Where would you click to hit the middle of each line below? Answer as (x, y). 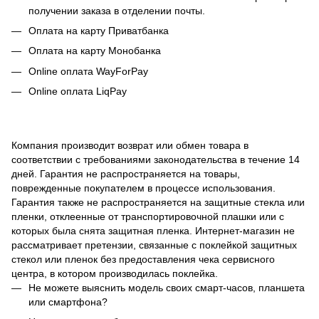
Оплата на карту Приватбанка (99, 30)
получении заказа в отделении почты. (117, 10)
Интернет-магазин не (245, 230)
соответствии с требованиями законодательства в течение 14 (156, 159)
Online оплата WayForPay (88, 71)
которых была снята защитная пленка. (102, 230)
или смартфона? (68, 302)
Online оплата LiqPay (78, 91)
